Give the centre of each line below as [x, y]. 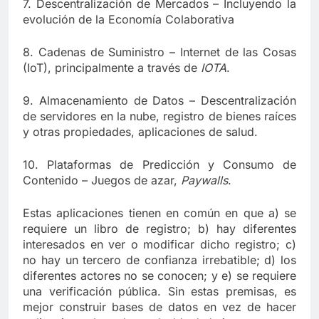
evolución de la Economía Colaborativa [129, 19]
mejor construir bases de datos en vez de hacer [159, 307]
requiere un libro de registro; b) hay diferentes [159, 228]
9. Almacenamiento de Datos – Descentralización [159, 100]
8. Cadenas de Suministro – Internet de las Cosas [159, 52]
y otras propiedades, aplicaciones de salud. [140, 131]
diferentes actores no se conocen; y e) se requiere [159, 275]
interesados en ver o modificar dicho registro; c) [159, 244]
